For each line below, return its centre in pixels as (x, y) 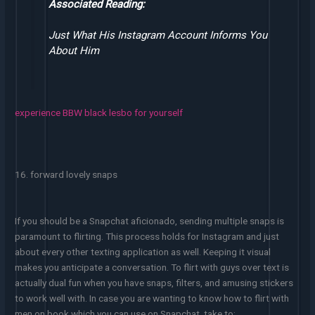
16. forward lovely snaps (66, 174)
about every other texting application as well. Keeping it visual (143, 252)
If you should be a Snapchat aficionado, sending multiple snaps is (150, 221)
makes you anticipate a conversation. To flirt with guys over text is (152, 267)
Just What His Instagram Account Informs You (157, 35)
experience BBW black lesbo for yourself (99, 113)
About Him (73, 50)
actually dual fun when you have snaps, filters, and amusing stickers (154, 283)
